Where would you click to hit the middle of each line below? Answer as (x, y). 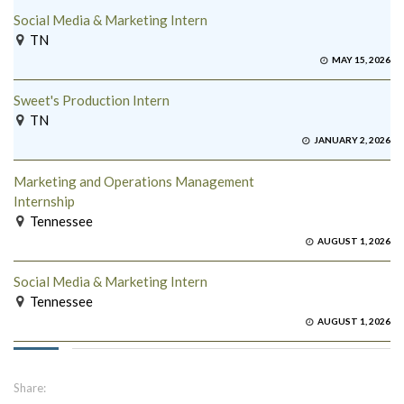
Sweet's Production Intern (92, 101)
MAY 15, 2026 (360, 59)
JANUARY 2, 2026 (351, 140)
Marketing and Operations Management (134, 181)
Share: (30, 388)
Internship (44, 201)
